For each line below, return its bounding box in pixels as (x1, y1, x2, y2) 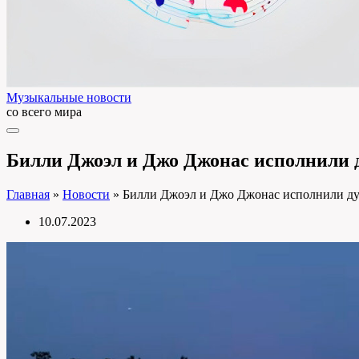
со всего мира (6, 105, 82, 119)
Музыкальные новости (6, 91, 131, 104)
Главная (6, 187, 50, 201)
